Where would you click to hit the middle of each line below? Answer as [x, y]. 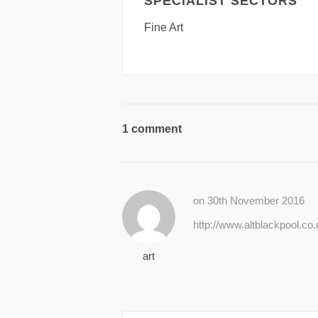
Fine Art [164, 27]
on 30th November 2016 [249, 200]
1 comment [152, 129]
